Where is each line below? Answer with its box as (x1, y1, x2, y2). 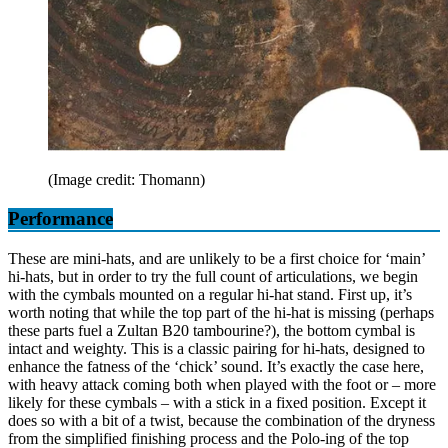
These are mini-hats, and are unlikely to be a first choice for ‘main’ (8, 250, 425, 268)
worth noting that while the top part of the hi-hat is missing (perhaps (8, 304, 434, 322)
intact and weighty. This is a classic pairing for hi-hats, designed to (8, 340, 425, 358)
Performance (8, 207, 113, 229)
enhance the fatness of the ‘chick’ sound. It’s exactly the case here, (8, 358, 424, 376)
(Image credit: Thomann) (48, 170, 205, 188)
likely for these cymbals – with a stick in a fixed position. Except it (8, 394, 426, 412)
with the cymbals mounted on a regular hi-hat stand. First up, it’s (8, 286, 412, 304)
